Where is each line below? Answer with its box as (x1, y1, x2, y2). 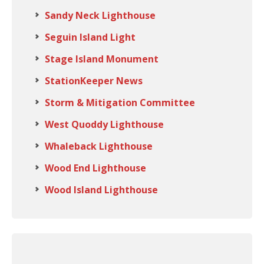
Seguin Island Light (45, 31, 136, 44)
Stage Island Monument (45, 52, 159, 65)
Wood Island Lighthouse (45, 183, 158, 196)
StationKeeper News (45, 74, 143, 87)
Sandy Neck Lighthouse (45, 9, 156, 22)
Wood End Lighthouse (45, 161, 146, 174)
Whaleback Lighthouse (45, 140, 153, 153)
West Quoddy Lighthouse (45, 118, 164, 131)
